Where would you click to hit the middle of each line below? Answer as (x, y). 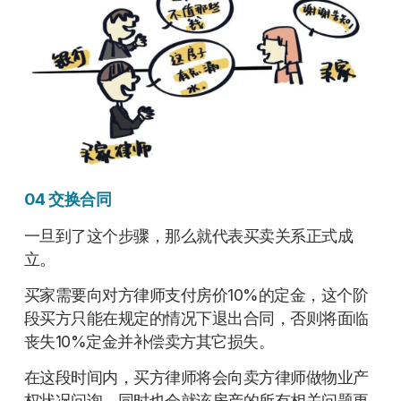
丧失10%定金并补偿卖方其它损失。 (149, 342)
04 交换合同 (68, 200)
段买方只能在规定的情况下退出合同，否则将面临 (196, 319)
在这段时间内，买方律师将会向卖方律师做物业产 (196, 378)
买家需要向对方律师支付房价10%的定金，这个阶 (196, 295)
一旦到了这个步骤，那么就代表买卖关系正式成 (188, 235)
